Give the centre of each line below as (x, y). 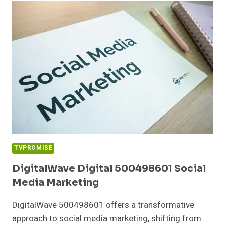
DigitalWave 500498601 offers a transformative (103, 205)
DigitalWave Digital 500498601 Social (109, 169)
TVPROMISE (33, 148)
